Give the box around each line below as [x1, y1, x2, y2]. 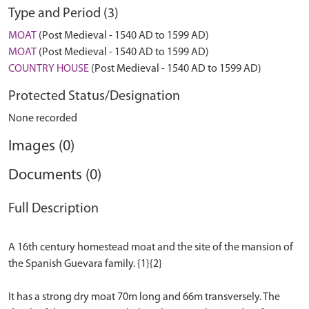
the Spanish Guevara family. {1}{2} [8, 259, 162, 270]
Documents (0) [8, 168, 101, 183]
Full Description [8, 202, 99, 216]
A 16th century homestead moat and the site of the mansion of [8, 242, 293, 253]
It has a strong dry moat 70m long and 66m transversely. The [8, 292, 280, 303]
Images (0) [8, 139, 74, 154]
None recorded [8, 113, 77, 124]
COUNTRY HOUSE [8, 63, 89, 74]
